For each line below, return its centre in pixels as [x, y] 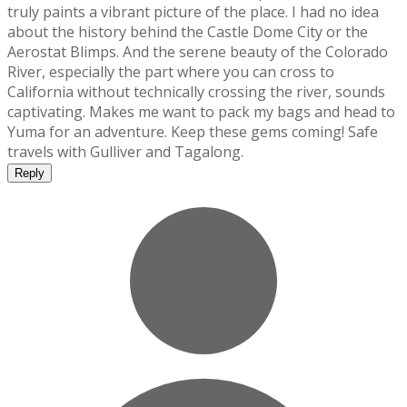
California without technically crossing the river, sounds [196, 92]
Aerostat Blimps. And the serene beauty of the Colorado [198, 52]
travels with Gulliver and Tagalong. [125, 152]
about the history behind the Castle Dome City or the [188, 32]
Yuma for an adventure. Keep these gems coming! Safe [193, 132]
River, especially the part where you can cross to [171, 72]
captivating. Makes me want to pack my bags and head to [201, 112]
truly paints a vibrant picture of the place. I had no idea [193, 12]
